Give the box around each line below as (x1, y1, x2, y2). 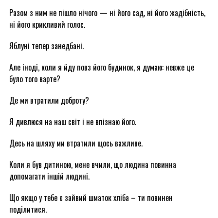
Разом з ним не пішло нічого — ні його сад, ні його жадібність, (9, 7, 205, 18)
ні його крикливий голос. (9, 18, 85, 30)
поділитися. (9, 203, 47, 215)
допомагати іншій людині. (9, 170, 90, 182)
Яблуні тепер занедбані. (9, 40, 84, 52)
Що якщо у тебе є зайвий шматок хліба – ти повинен (9, 192, 173, 203)
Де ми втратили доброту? (9, 94, 89, 106)
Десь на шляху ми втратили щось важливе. (9, 137, 143, 149)
